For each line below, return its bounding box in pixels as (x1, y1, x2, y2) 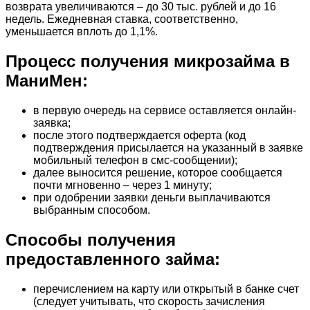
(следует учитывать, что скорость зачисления (33, 295, 265, 307)
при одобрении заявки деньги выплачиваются (33, 191, 271, 203)
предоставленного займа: (6, 249, 220, 268)
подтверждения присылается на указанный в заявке (33, 141, 303, 154)
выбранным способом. (33, 203, 150, 216)
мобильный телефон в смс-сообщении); (33, 154, 237, 166)
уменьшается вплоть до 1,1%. (6, 25, 158, 37)
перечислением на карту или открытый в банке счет (33, 282, 299, 295)
